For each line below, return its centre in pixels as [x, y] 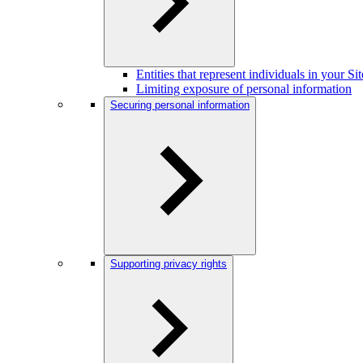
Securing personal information [180, 105]
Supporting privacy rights [169, 264]
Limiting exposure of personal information [244, 89]
